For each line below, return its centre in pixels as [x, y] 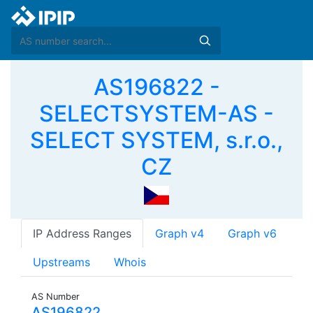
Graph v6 [252, 234]
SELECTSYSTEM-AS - [156, 114]
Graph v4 [180, 234]
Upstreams [61, 262]
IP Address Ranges [82, 234]
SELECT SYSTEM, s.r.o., [156, 140]
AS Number [56, 297]
